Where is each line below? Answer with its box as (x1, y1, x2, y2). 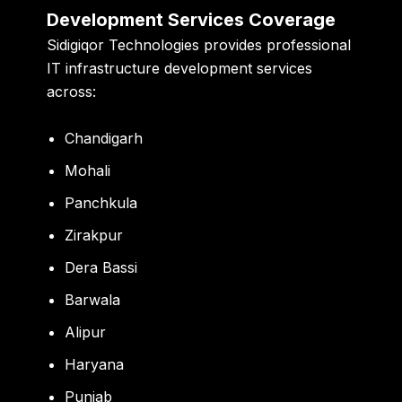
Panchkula (65, 193, 138, 212)
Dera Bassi (65, 258, 138, 276)
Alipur (65, 322, 107, 341)
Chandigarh (65, 128, 144, 147)
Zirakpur (65, 225, 124, 244)
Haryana (65, 354, 125, 373)
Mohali (65, 161, 111, 179)
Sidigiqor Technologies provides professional (47, 36, 352, 55)
